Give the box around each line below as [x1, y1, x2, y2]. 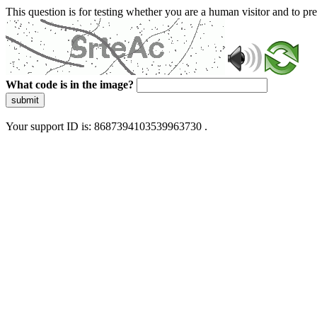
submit [11, 95, 39, 105]
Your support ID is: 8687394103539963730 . [6, 120, 207, 132]
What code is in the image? [6, 79, 134, 91]
